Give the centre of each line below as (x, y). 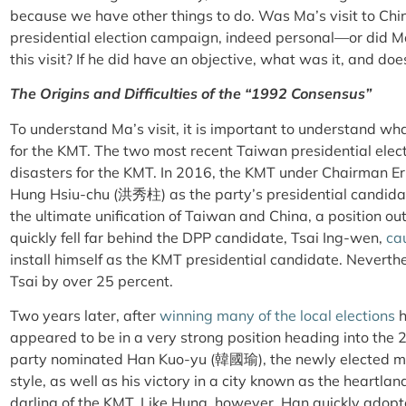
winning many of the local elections (277, 316)
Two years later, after (85, 316)
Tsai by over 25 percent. (93, 280)
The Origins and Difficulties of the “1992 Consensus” (191, 94)
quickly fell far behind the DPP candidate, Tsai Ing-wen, (198, 237)
